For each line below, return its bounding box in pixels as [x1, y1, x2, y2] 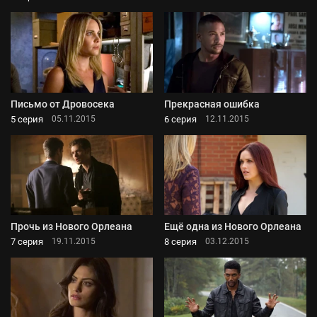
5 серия [11, 113, 43, 125]
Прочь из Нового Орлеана [11, 220, 132, 232]
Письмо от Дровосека [11, 98, 115, 110]
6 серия [164, 113, 197, 125]
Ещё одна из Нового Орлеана [164, 220, 301, 232]
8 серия [164, 236, 197, 247]
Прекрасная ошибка [164, 98, 260, 110]
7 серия [11, 236, 43, 247]
